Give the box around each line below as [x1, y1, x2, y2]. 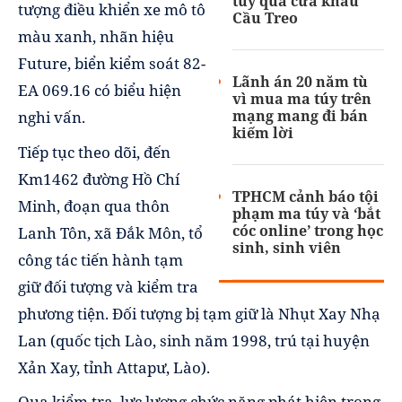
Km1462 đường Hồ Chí [18, 168, 179, 189]
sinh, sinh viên [232, 238, 342, 258]
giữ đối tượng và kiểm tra [18, 275, 198, 297]
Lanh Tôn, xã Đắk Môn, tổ [18, 222, 203, 243]
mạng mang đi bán [232, 106, 369, 127]
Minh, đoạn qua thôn [18, 195, 170, 216]
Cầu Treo [232, 8, 299, 29]
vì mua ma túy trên [232, 89, 372, 109]
